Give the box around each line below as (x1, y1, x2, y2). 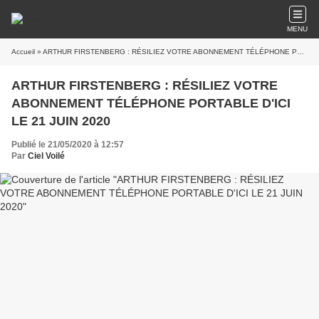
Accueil (11, 48, 35, 56)
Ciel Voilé (28, 151, 65, 161)
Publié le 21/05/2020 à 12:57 (11, 140, 124, 150)
